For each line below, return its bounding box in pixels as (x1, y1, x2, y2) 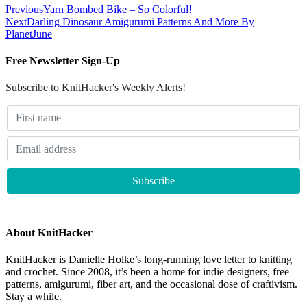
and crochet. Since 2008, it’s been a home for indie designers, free (5, 265, 289, 278)
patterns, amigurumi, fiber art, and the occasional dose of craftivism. (5, 278, 297, 290)
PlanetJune (5, 27, 52, 40)
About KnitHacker (5, 226, 93, 238)
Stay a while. (5, 290, 62, 302)
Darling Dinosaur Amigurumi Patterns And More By (27, 15, 254, 27)
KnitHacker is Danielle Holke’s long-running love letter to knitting (5, 253, 292, 265)
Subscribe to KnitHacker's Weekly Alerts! (5, 82, 186, 94)
